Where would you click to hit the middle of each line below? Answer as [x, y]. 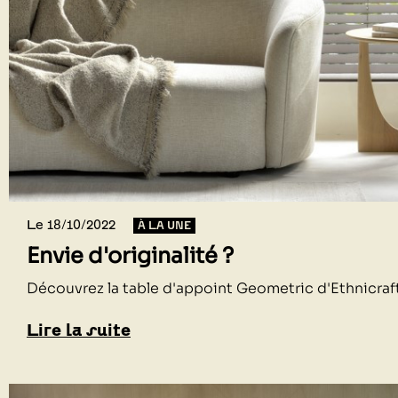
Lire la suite [79, 330]
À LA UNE [164, 225]
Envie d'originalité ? [130, 255]
